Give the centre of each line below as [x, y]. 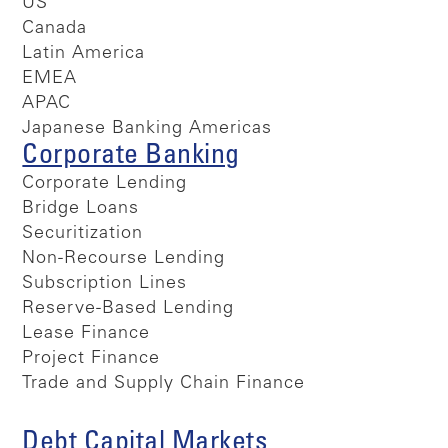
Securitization [83, 233]
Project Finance [91, 358]
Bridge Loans [81, 208]
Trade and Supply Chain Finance [164, 383]
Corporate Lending [105, 183]
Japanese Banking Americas [147, 128]
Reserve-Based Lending [128, 308]
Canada [55, 28]
